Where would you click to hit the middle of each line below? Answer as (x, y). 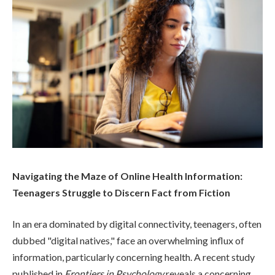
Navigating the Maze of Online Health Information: (127, 176)
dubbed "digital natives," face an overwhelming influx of (128, 241)
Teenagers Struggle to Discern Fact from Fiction (121, 192)
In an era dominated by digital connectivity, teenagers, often (137, 224)
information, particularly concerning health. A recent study (134, 257)
